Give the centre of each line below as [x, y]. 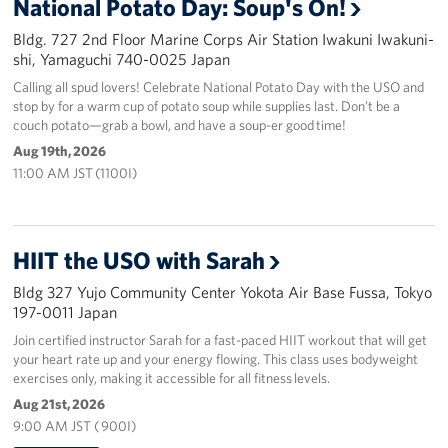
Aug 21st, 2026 [59, 403]
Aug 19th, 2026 [60, 150]
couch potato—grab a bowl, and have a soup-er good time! [180, 124]
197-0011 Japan [65, 311]
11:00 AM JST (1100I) [75, 172]
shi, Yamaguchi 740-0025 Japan [122, 58]
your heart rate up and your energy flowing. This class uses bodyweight [216, 358]
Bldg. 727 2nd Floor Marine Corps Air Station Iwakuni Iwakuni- [224, 38]
